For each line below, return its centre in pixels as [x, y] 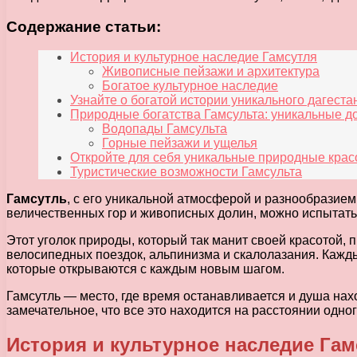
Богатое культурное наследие [190, 86]
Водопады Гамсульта [165, 129]
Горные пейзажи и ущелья [180, 143]
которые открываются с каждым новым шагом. [145, 269]
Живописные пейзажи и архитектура [211, 72]
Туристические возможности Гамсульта [186, 172]
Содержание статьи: [84, 26]
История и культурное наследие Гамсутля [194, 57]
